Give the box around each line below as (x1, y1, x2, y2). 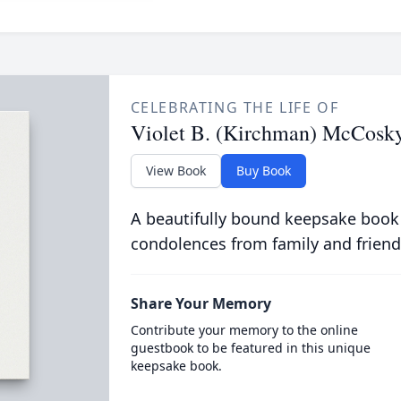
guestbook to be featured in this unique (130, 339, 371, 356)
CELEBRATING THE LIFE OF (130, 98, 339, 117)
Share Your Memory (130, 294, 271, 313)
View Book (145, 162, 206, 179)
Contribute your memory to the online (130, 321, 358, 338)
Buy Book (235, 162, 291, 179)
